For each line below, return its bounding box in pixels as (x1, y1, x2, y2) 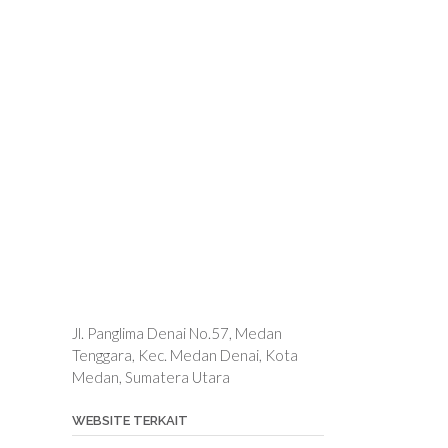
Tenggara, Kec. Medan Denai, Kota (71, 345, 298, 364)
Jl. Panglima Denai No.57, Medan (71, 323, 282, 342)
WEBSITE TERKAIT (71, 412, 188, 428)
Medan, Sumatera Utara (71, 367, 230, 386)
